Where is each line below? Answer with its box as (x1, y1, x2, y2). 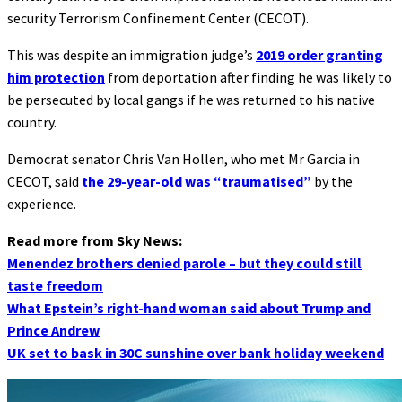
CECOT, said (7, 171, 82, 190)
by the (311, 171, 353, 190)
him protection (7, 67, 105, 86)
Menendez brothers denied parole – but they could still (7, 253, 362, 272)
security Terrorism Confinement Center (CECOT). (7, 8, 309, 27)
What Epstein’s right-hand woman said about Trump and (7, 298, 371, 317)
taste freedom (7, 275, 103, 294)
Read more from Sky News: (7, 231, 182, 249)
